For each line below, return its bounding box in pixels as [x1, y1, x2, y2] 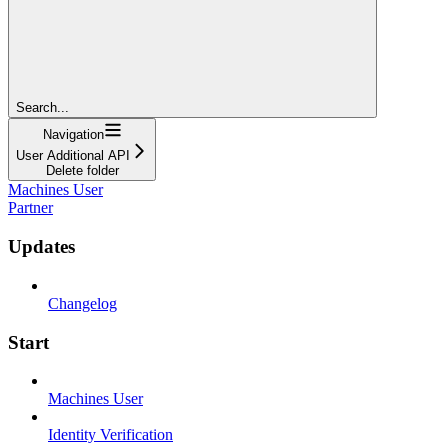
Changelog [48, 294, 117, 312]
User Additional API [16, 148, 130, 164]
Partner [8, 199, 53, 217]
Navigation [42, 127, 104, 143]
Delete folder [45, 163, 119, 179]
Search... [16, 100, 69, 116]
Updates [8, 236, 75, 258]
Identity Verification [48, 426, 173, 444]
